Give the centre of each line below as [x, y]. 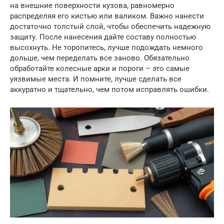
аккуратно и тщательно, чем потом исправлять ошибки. [109, 89]
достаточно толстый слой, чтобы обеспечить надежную [110, 26]
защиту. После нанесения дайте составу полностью [103, 37]
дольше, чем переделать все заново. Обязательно [100, 58]
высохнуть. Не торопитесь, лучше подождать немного [106, 47]
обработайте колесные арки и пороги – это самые [100, 68]
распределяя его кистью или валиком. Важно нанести [107, 16]
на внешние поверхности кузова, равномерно [92, 5]
